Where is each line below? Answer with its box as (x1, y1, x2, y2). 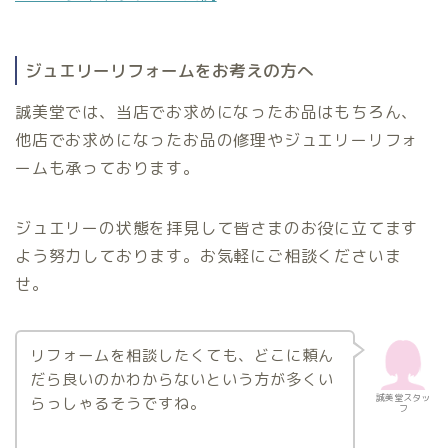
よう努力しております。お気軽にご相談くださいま (15, 244, 402, 267)
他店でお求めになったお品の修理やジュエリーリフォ (15, 128, 419, 151)
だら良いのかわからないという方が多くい (29, 369, 334, 391)
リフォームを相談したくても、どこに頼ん (29, 345, 334, 367)
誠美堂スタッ (376, 390, 430, 404)
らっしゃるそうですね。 (29, 393, 206, 415)
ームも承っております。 (15, 156, 200, 179)
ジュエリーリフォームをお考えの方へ (25, 58, 314, 82)
